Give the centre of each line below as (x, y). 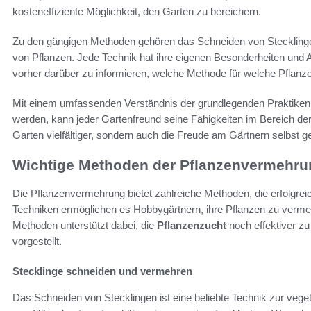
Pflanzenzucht (192, 225)
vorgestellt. (37, 241)
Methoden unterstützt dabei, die (85, 225)
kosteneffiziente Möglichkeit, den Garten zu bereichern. (137, 12)
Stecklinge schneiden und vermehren (102, 271)
